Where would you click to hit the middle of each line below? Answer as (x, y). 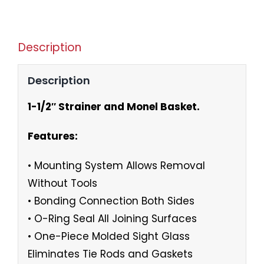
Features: (52, 136)
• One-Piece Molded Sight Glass (108, 237)
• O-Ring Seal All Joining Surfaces (112, 219)
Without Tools (62, 184)
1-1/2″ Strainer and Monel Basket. (113, 107)
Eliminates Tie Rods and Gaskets (110, 254)
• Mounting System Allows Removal (116, 166)
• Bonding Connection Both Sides (111, 201)
